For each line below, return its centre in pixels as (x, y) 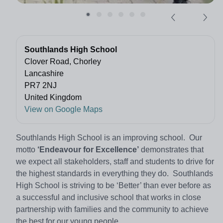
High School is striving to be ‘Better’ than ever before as (113, 186)
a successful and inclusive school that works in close (109, 198)
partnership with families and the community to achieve (112, 210)
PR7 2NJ (41, 86)
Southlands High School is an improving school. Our (109, 138)
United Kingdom (53, 98)
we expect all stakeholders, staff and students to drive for (115, 162)
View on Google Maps (63, 110)
